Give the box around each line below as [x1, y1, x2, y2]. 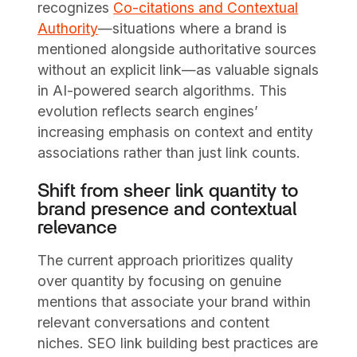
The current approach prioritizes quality [37, 251, 294, 269]
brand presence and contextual [37, 200, 297, 220]
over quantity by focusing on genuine [37, 272, 282, 289]
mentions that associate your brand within [37, 292, 312, 310]
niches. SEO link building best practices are [37, 334, 319, 351]
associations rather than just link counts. [37, 144, 301, 162]
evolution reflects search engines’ [37, 103, 259, 120]
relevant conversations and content [37, 313, 270, 331]
